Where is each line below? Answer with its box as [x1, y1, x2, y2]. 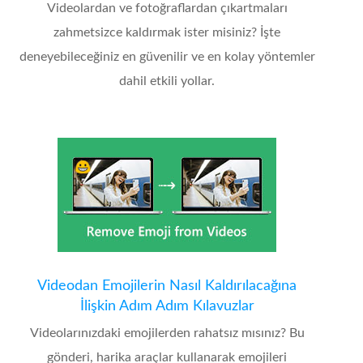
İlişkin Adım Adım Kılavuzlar [79, 299, 254, 314]
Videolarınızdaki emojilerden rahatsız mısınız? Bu [29, 327, 305, 340]
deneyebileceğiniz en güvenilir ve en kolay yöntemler [19, 50, 315, 64]
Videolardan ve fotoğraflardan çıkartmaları [46, 2, 288, 15]
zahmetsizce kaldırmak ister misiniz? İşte [53, 26, 281, 40]
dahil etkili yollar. [119, 75, 216, 88]
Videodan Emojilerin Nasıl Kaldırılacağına [37, 279, 297, 294]
